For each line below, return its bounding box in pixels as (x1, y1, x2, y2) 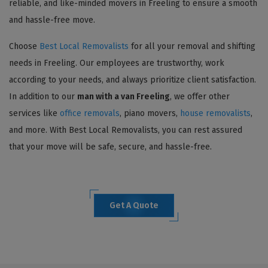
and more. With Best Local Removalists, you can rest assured (9, 124, 242, 135)
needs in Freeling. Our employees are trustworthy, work (9, 57, 224, 68)
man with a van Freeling (77, 91, 170, 102)
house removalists (180, 108, 251, 118)
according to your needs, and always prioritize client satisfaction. (9, 74, 256, 85)
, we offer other (170, 91, 230, 102)
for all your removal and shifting (129, 41, 255, 51)
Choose (9, 41, 39, 51)
